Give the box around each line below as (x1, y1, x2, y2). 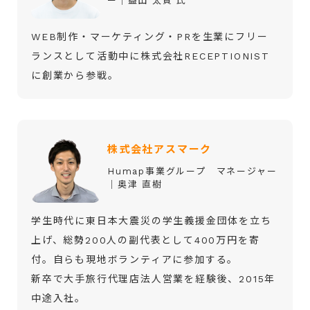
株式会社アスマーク (107, 143, 212, 156)
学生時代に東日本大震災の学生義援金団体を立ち (31, 215, 272, 226)
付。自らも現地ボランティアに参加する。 (31, 253, 239, 265)
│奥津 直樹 (107, 179, 163, 190)
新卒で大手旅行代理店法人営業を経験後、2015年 (31, 273, 276, 284)
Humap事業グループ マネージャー (107, 165, 277, 176)
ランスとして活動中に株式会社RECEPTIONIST (31, 50, 270, 62)
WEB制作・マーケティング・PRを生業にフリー (31, 30, 268, 42)
